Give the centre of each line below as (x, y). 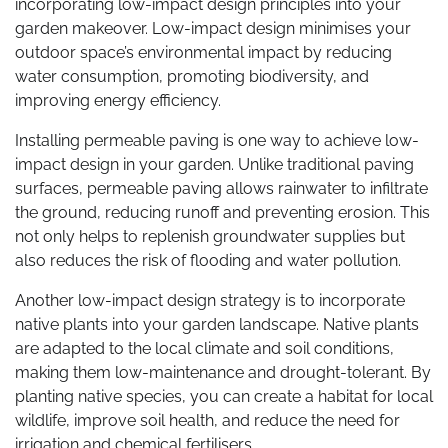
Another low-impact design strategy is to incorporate (210, 300)
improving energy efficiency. (118, 100)
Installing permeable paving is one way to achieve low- (217, 140)
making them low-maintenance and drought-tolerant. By (223, 372)
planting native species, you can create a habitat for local (224, 396)
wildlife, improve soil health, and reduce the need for (207, 420)
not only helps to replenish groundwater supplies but (210, 236)
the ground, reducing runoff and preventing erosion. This (222, 212)
